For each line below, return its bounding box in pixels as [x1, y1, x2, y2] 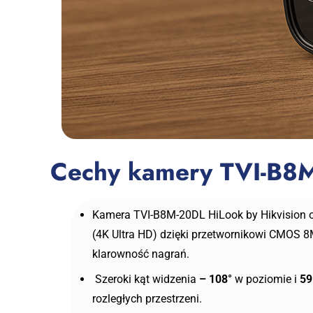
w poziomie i [232, 272, 300, 286]
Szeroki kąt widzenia [92, 272, 196, 286]
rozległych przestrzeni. [92, 292, 202, 306]
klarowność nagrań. [92, 247, 189, 261]
